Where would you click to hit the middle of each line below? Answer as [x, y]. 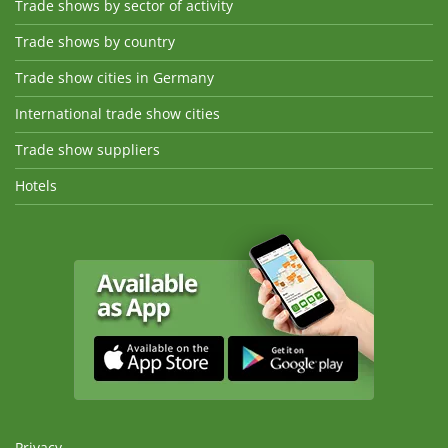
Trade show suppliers [87, 150]
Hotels [36, 186]
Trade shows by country [95, 42]
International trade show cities [117, 114]
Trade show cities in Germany [114, 78]
